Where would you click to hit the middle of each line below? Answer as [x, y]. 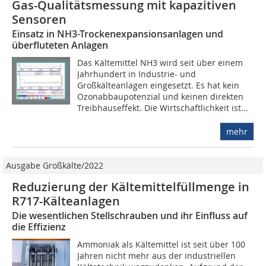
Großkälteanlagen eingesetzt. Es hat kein [159, 85]
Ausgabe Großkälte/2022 [55, 166]
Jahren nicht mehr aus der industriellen [157, 256]
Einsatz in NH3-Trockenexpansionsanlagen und [118, 34]
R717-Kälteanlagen [66, 201]
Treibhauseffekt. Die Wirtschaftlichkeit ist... [163, 108]
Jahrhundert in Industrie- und [137, 74]
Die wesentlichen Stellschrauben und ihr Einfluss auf [130, 216]
